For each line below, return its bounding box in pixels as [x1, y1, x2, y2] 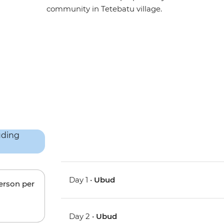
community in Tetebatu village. [46, 4, 162, 14]
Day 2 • [69, 211, 96, 221]
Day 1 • [69, 175, 94, 185]
